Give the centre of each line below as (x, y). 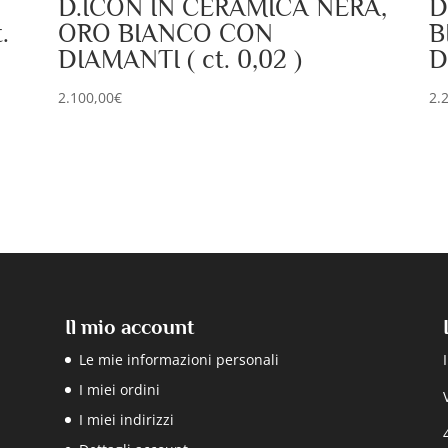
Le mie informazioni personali (178, 360)
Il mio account (129, 327)
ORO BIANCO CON (165, 34)
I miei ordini (119, 390)
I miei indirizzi (126, 420)
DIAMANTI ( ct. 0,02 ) (179, 60)
